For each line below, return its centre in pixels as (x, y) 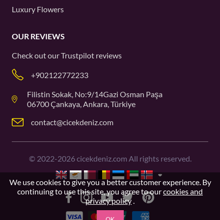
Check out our (36, 55)
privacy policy (109, 201)
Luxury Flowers (38, 9)
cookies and (183, 191)
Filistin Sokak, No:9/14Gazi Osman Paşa (95, 94)
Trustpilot (78, 55)
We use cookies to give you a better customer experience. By (110, 182)
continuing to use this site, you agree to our (90, 191)
